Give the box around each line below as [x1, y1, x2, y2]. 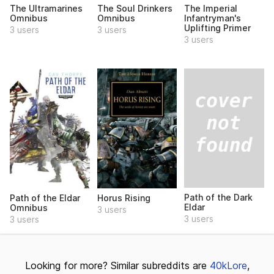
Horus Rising [97, 192, 150, 203]
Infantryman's [184, 12, 242, 23]
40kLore [209, 259, 247, 272]
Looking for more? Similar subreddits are [24, 259, 210, 272]
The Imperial [184, 2, 238, 13]
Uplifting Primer [184, 22, 251, 33]
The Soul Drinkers [97, 2, 172, 13]
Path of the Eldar [10, 192, 80, 203]
